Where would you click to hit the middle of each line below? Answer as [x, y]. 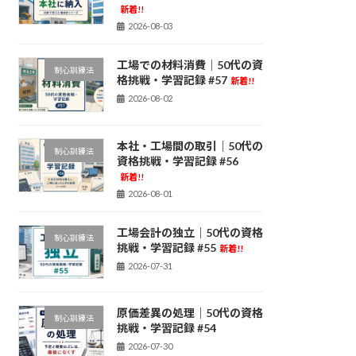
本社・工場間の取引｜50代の [190, 145]
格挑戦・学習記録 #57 [172, 80]
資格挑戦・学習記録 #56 [177, 161]
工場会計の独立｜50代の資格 [190, 233]
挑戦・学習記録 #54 [166, 328]
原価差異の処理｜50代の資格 [190, 313]
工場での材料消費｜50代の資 [190, 65]
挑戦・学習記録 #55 [166, 248]
